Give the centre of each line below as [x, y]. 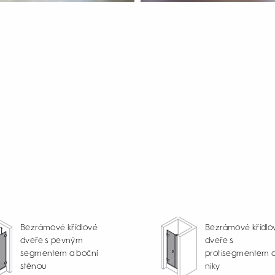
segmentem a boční [59, 254]
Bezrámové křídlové [59, 228]
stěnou [33, 267]
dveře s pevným [52, 241]
